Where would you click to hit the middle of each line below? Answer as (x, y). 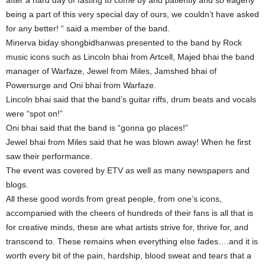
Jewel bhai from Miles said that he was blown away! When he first (128, 142)
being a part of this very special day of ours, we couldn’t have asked (132, 14)
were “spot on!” (34, 114)
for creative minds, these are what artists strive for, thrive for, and (127, 227)
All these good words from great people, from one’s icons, (114, 199)
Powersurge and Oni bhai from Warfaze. (81, 85)
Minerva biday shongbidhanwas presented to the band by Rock (124, 43)
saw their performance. (49, 156)
